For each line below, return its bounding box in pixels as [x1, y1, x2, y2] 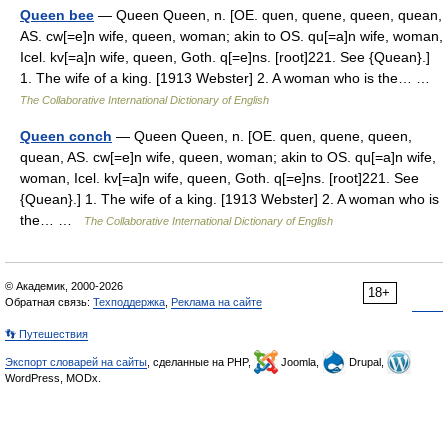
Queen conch [20, 128, 112, 144]
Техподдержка [93, 296, 165, 308]
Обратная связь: [5, 296, 93, 308]
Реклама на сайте [171, 296, 262, 308]
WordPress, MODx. [5, 372, 101, 384]
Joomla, [278, 356, 322, 368]
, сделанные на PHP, [147, 356, 254, 368]
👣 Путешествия [5, 328, 88, 340]
